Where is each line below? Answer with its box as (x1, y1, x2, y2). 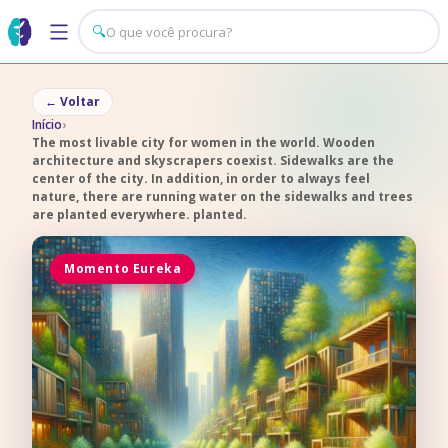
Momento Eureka (64, 260, 182, 277)
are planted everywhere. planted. (32, 206, 247, 223)
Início (32, 116, 62, 133)
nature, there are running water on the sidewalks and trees (32, 188, 413, 205)
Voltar (60, 93, 100, 110)
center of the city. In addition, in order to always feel (32, 170, 370, 187)
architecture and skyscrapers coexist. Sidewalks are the (32, 152, 394, 169)
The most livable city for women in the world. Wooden (32, 134, 375, 151)
